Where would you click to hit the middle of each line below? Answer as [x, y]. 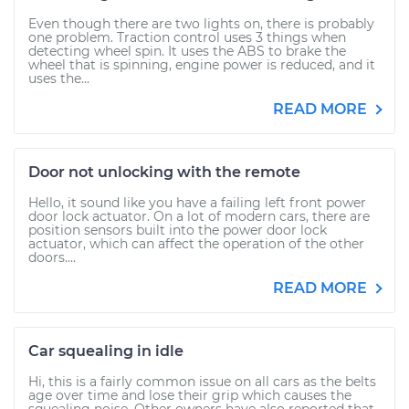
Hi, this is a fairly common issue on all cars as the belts [202, 382]
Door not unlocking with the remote [164, 172]
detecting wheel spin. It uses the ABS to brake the [187, 51]
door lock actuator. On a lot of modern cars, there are [199, 216]
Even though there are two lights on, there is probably [201, 24]
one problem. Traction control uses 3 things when [187, 37]
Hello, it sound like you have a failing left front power [197, 203]
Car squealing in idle [106, 351]
